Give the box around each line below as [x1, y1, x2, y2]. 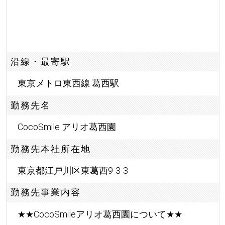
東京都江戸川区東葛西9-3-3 [17, 165, 128, 176]
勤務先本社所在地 [11, 143, 91, 154]
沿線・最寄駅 [11, 56, 71, 67]
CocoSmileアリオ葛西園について [33, 208, 166, 219]
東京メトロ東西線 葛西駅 [17, 78, 119, 89]
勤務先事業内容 [11, 187, 81, 198]
